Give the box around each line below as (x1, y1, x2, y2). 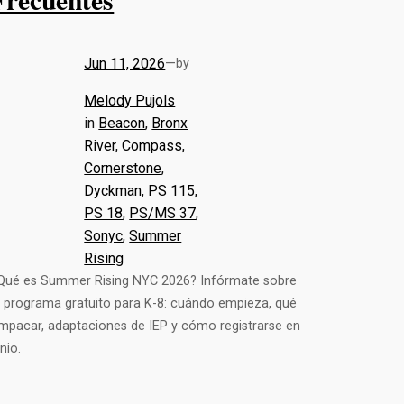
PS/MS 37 (129, 204, 197, 222)
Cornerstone (84, 159, 162, 177)
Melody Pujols (84, 91, 176, 109)
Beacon (98, 114, 146, 132)
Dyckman (84, 181, 142, 199)
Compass (122, 136, 183, 154)
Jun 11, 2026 (84, 54, 166, 72)
